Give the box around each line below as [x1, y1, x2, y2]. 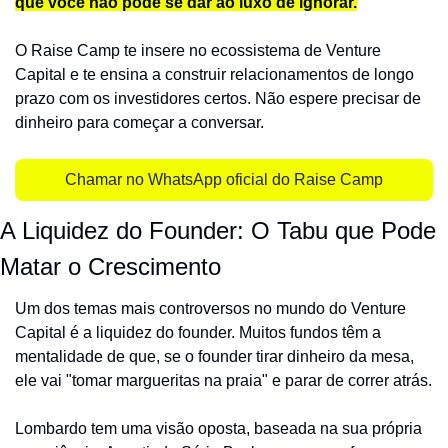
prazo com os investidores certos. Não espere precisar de [15, 90, 421, 107]
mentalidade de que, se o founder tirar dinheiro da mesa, [15, 348, 414, 365]
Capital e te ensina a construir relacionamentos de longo [15, 66, 414, 83]
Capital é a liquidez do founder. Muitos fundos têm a [15, 324, 381, 341]
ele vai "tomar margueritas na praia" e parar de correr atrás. [15, 372, 432, 389]
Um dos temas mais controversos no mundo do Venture [15, 300, 406, 317]
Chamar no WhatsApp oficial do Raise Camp [65, 171, 383, 188]
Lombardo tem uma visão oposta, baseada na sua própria [15, 420, 422, 437]
